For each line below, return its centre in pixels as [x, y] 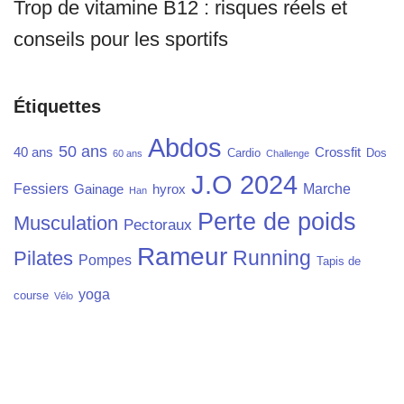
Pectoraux [158, 225]
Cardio [244, 153]
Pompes [105, 260]
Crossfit [338, 153]
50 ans [83, 152]
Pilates [43, 259]
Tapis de [339, 262]
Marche [327, 189]
